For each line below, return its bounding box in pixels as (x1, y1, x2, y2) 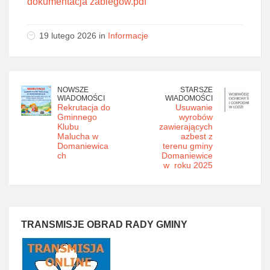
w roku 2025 (163, 160, 213, 170)
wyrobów (179, 112, 213, 122)
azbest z (181, 131, 213, 141)
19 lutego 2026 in (39, 31, 108, 40)
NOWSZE (57, 86, 89, 94)
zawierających (159, 122, 213, 131)
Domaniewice (162, 151, 213, 160)
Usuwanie (175, 102, 213, 112)
